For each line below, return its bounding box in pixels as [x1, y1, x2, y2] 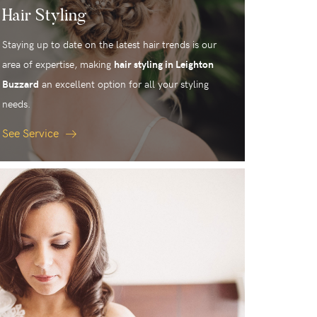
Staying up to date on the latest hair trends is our [1, 38, 217, 52]
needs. [1, 97, 30, 111]
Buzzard [1, 77, 39, 91]
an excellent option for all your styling [38, 77, 209, 91]
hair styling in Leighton [113, 57, 214, 71]
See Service [1, 125, 62, 141]
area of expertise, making [1, 57, 114, 71]
